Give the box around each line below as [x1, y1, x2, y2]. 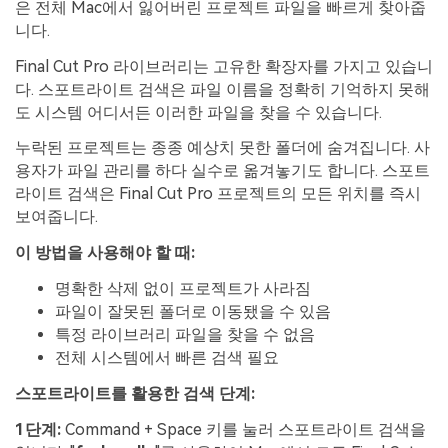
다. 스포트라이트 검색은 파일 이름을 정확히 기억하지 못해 [15, 79, 430, 99]
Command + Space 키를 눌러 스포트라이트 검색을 [61, 419, 426, 439]
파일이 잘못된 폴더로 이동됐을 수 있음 [55, 302, 331, 322]
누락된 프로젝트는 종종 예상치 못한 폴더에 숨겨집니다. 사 [15, 138, 430, 158]
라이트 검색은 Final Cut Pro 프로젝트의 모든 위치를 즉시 [15, 184, 421, 204]
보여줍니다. [15, 207, 98, 227]
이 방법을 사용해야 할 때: [15, 243, 195, 263]
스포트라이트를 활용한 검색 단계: [15, 383, 255, 403]
